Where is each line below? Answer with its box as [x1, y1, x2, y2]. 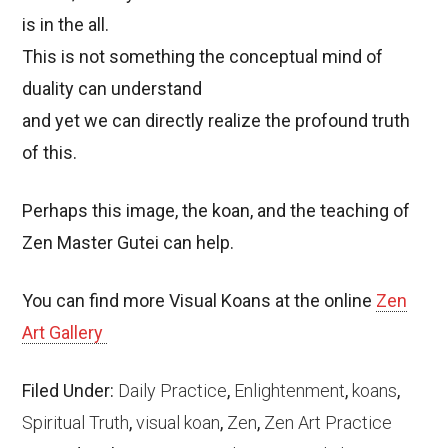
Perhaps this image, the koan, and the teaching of [22, 199, 411, 221]
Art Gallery [22, 321, 108, 343]
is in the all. [22, 13, 110, 35]
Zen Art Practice [264, 411, 393, 433]
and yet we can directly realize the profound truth [22, 109, 411, 131]
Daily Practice [118, 379, 228, 401]
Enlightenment [234, 379, 346, 401]
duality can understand [22, 77, 203, 99]
